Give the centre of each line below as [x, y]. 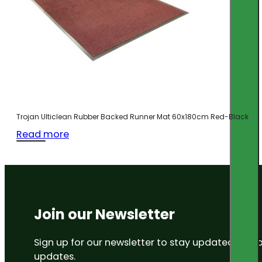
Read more [43, 135]
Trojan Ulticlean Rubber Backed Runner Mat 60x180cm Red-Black [132, 117]
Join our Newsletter [104, 215]
